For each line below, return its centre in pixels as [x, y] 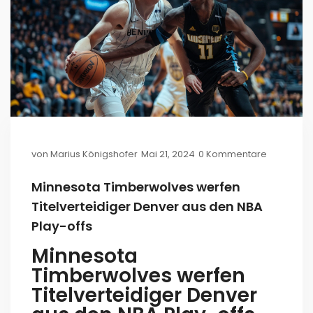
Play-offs [62, 226]
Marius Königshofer [94, 154]
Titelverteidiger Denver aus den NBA [147, 207]
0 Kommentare [233, 154]
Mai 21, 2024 [168, 154]
